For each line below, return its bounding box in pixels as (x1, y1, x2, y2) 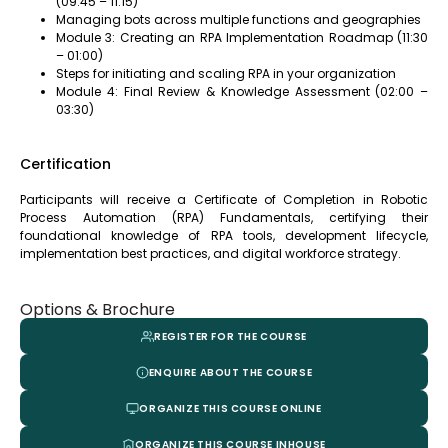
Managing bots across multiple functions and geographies (56, 11, 421, 28)
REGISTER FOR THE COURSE (154, 328, 307, 344)
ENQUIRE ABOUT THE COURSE (148, 364, 313, 380)
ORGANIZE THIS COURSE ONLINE (139, 400, 322, 416)
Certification (20, 154, 111, 174)
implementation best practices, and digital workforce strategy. (20, 245, 401, 262)
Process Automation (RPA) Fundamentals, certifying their (20, 209, 428, 226)
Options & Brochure (20, 298, 175, 321)
